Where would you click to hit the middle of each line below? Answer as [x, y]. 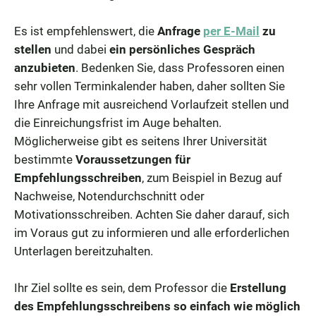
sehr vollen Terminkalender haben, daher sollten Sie [150, 86]
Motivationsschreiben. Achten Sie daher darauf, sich [152, 214]
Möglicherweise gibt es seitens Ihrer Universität [141, 141]
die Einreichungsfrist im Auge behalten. [118, 122]
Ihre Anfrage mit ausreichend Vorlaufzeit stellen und [152, 104]
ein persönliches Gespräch [182, 49]
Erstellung [258, 287]
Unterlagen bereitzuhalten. [84, 251]
